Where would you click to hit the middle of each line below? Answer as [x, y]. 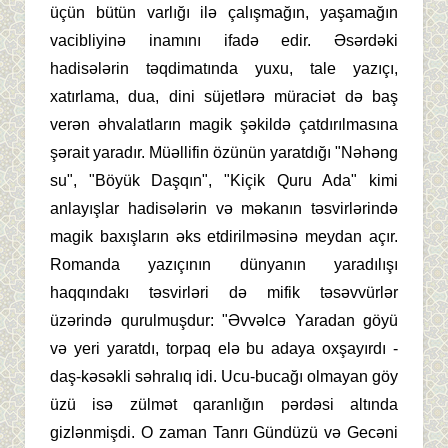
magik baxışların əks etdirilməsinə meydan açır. [224, 236]
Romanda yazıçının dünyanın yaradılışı [224, 264]
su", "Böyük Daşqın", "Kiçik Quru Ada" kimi [224, 180]
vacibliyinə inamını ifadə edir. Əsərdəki [224, 40]
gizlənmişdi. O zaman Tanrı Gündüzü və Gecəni [224, 432]
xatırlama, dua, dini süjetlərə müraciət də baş [224, 96]
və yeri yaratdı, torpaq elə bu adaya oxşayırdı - [224, 348]
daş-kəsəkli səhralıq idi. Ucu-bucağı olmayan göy [224, 376]
